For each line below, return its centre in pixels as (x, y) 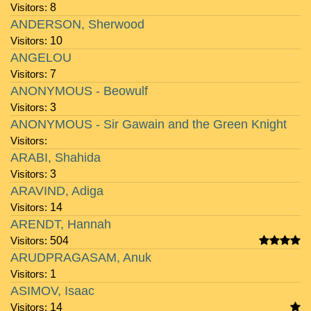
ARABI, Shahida (56, 158)
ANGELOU (41, 58)
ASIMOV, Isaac (52, 291)
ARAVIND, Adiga (57, 191)
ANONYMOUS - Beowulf (79, 91)
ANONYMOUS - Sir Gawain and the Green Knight (149, 124)
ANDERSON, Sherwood (77, 24)
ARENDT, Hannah (61, 224)
